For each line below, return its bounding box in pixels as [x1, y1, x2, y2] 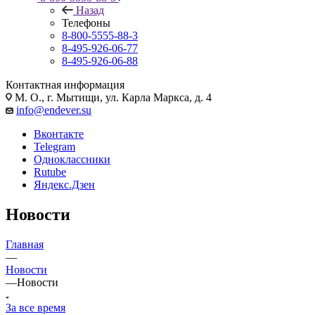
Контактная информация [6, 78, 124, 91]
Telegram [34, 140, 75, 153]
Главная [6, 238, 44, 250]
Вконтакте [34, 127, 84, 140]
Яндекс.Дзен [34, 178, 95, 191]
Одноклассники [34, 153, 110, 165]
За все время [6, 301, 65, 314]
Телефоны [62, 16, 110, 29]
